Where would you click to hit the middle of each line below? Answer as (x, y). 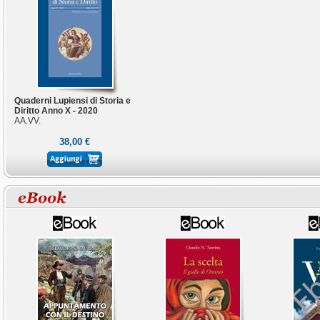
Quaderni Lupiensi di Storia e (72, 101)
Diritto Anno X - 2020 (56, 111)
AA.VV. (27, 121)
